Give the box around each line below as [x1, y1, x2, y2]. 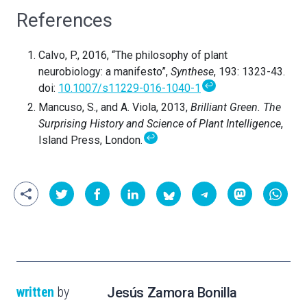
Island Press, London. [38, 134, 145, 147]
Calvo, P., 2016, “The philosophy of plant [38, 49, 228, 62]
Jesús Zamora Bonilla [107, 284, 237, 302]
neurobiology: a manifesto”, [38, 65, 171, 79]
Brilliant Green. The [191, 101, 281, 114]
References [16, 9, 112, 32]
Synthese [171, 65, 214, 79]
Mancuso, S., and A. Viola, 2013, [38, 101, 191, 114]
